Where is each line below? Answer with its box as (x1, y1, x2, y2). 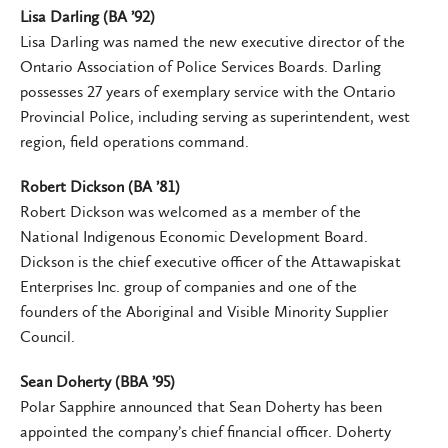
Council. (20, 326, 75, 346)
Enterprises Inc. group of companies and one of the (20, 276, 357, 296)
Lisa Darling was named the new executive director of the (20, 31, 405, 51)
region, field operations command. (20, 131, 249, 151)
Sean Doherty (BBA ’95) (20, 371, 175, 391)
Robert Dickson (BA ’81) (20, 176, 180, 196)
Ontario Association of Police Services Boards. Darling (20, 56, 381, 76)
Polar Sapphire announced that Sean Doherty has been (20, 396, 382, 416)
